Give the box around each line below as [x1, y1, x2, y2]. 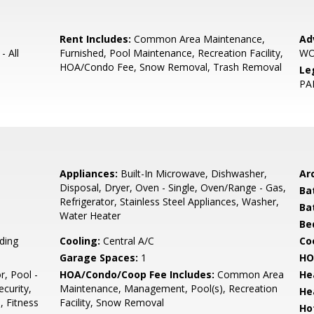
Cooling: [60, 234, 101, 247]
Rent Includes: [60, 32, 132, 46]
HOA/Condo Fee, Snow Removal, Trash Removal [60, 60, 282, 74]
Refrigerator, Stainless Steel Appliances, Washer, [60, 195, 280, 208]
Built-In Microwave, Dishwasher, [118, 167, 268, 180]
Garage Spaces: [60, 251, 139, 264]
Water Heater [60, 209, 121, 222]
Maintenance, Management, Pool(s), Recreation [60, 282, 278, 295]
